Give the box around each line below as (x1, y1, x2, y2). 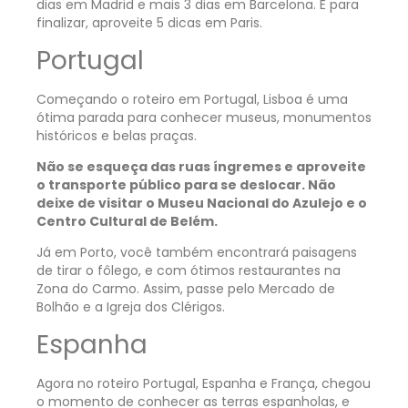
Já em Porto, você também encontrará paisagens (36, 243, 357, 262)
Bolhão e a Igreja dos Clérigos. (36, 298, 225, 317)
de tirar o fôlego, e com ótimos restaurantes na (36, 261, 341, 280)
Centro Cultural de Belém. (36, 212, 220, 231)
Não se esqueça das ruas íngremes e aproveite (36, 158, 366, 177)
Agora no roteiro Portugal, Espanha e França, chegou (36, 373, 371, 393)
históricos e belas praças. (36, 126, 200, 145)
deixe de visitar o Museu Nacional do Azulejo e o (36, 194, 367, 213)
